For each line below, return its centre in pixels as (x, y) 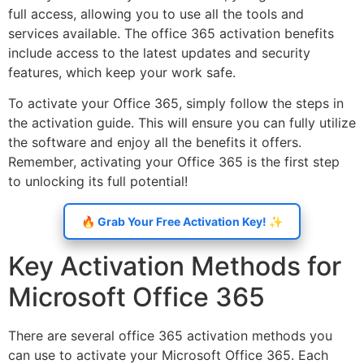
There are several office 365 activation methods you (170, 335)
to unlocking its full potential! (98, 182)
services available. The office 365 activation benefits (171, 33)
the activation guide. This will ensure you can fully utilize (182, 123)
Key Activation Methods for (175, 266)
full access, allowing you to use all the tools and (156, 13)
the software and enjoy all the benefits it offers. (155, 143)
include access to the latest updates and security (159, 52)
